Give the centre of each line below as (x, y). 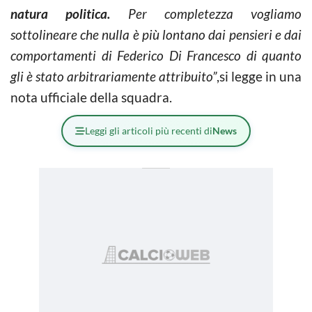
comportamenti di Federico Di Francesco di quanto (156, 55)
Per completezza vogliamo (206, 14)
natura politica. (61, 14)
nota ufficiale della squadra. (91, 97)
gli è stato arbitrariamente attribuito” (114, 76)
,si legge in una (259, 76)
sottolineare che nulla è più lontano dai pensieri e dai (156, 34)
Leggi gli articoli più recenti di (149, 131)
